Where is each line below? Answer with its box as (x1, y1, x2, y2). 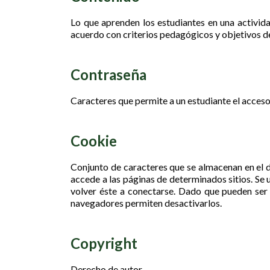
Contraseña (71, 66, 146, 83)
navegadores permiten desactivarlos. (71, 197, 222, 209)
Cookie (71, 132, 117, 149)
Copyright (71, 234, 137, 252)
